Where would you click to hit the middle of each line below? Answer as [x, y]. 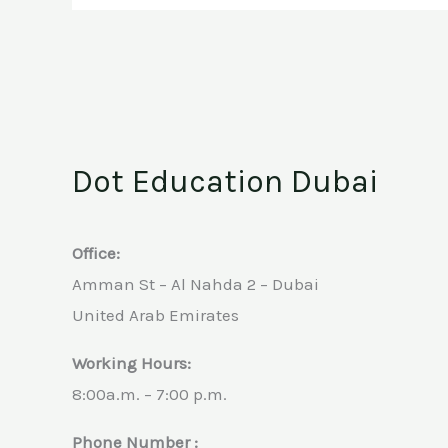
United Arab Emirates [155, 314]
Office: [96, 252]
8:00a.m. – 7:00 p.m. [149, 393]
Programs [222, 17]
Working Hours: [131, 362]
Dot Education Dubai [225, 181]
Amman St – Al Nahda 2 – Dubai [195, 283]
